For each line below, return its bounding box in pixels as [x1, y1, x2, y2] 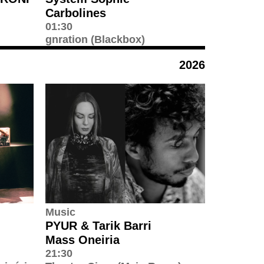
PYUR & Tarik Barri [45, 219, 151, 232]
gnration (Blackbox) [45, 33, 145, 45]
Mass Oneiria [45, 233, 120, 246]
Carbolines [45, 6, 106, 19]
